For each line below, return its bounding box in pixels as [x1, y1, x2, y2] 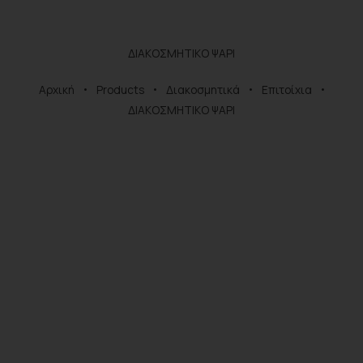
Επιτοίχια [262, 82, 312, 98]
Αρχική [39, 82, 75, 98]
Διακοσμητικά [166, 82, 240, 98]
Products [96, 82, 144, 98]
